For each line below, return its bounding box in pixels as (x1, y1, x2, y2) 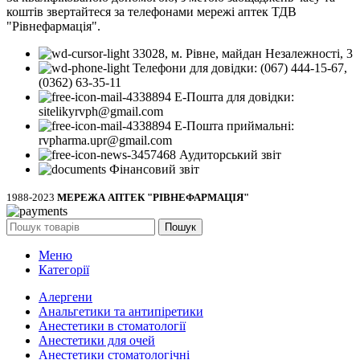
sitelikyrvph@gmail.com (39, 104, 163, 118)
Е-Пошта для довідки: (174, 90, 294, 104)
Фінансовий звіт (109, 162, 199, 176)
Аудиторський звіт (179, 148, 281, 162)
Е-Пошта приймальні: (174, 119, 294, 133)
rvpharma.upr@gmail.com (39, 133, 172, 147)
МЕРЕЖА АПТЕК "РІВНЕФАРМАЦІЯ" (57, 191, 249, 203)
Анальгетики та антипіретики (39, 305, 203, 318)
